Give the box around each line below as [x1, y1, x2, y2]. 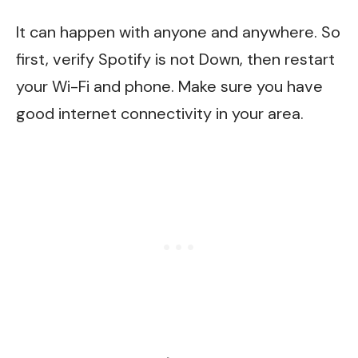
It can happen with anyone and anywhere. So [16, 21, 340, 42]
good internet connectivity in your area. [16, 102, 304, 124]
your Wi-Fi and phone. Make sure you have [16, 75, 323, 97]
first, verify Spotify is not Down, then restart [16, 48, 335, 70]
